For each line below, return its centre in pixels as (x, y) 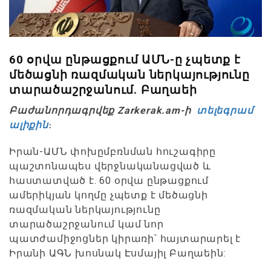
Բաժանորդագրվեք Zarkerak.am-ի (102, 110)
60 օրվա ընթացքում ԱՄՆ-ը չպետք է (125, 59)
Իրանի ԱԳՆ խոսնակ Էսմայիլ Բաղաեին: (118, 253)
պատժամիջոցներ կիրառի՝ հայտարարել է (125, 238)
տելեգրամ (224, 110)
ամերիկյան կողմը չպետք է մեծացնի (109, 195)
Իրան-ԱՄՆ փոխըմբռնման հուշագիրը (113, 151)
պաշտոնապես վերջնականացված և (110, 166)
